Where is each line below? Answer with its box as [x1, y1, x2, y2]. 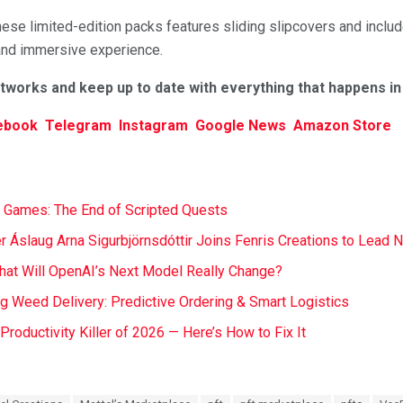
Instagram [119, 116, 195, 134]
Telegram [45, 116, 119, 134]
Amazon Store [293, 116, 391, 134]
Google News [195, 116, 293, 134]
